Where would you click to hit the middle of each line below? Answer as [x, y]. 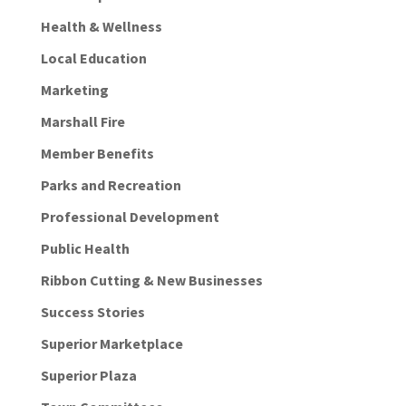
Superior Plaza [88, 376]
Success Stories [92, 312]
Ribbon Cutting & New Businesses [151, 280]
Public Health [85, 249]
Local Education [93, 58]
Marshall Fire [82, 122]
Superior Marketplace [111, 344]
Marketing [74, 90]
